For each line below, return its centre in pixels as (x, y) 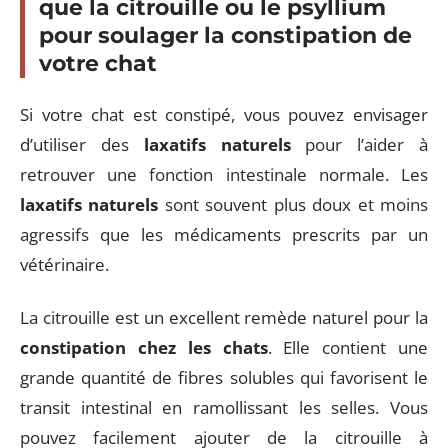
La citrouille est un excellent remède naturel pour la (224, 317)
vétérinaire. (64, 264)
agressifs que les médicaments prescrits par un (224, 234)
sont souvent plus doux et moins (293, 204)
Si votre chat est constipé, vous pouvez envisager (224, 114)
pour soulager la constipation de (225, 35)
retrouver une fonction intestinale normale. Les (224, 174)
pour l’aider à (359, 144)
